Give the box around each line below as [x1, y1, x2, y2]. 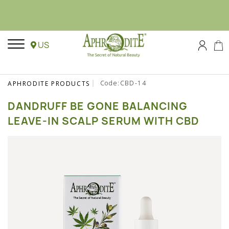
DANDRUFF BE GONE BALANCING [8, 99, 188, 113]
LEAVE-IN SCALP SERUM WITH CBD [8, 114, 199, 128]
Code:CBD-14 [100, 79, 147, 87]
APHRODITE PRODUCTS [8, 79, 90, 88]
